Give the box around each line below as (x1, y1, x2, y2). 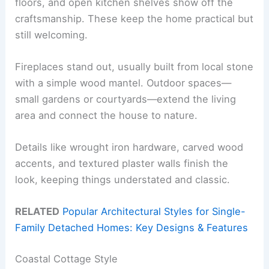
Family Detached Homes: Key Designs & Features (15, 222, 249, 234)
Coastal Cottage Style (15, 252, 118, 265)
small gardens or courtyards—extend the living (15, 92, 237, 105)
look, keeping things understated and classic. (15, 174, 231, 186)
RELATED (15, 205, 60, 218)
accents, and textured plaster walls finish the (15, 157, 229, 170)
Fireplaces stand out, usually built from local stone (15, 60, 254, 73)
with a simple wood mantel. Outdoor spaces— (15, 76, 232, 89)
